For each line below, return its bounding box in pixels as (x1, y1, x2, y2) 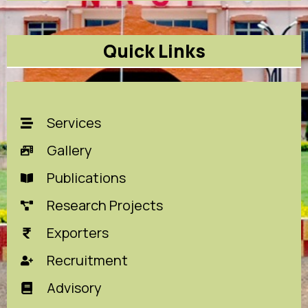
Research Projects (46, 196, 163, 214)
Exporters (46, 223, 109, 242)
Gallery (46, 141, 92, 159)
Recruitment (46, 251, 128, 269)
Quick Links (102, 38, 206, 63)
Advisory (46, 278, 102, 297)
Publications (46, 168, 126, 187)
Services (46, 113, 101, 132)
